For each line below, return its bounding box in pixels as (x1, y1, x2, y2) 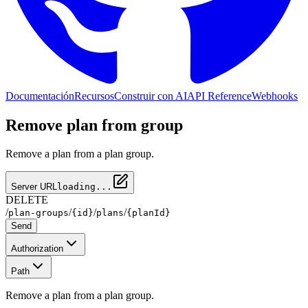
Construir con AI (114, 89, 187, 102)
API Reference (187, 89, 252, 102)
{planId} (126, 208, 170, 219)
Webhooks (252, 89, 298, 102)
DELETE (5, 194, 48, 206)
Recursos (74, 89, 114, 102)
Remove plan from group (5, 115, 183, 134)
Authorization (11, 243, 63, 254)
